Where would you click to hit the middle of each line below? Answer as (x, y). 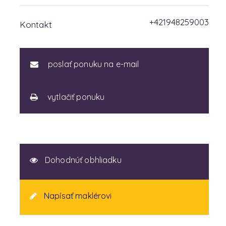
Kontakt (36, 24)
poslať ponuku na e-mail (92, 64)
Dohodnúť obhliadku (82, 160)
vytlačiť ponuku (75, 97)
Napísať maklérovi (77, 196)
